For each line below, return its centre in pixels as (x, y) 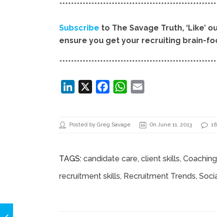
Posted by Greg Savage (100, 125)
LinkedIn (90, 87)
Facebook (128, 87)
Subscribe (80, 28)
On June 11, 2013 (171, 125)
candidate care (110, 159)
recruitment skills (90, 176)
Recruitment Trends (160, 176)
